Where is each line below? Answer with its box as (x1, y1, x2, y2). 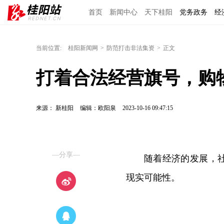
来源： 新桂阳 (36, 104, 73, 111)
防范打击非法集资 (106, 44, 154, 51)
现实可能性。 (126, 172, 180, 182)
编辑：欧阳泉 (80, 104, 117, 111)
